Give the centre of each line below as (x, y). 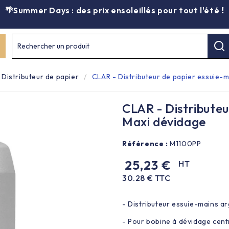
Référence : (145, 143)
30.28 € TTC (146, 178)
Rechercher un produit (53, 46)
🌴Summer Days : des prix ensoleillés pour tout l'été (113, 10)
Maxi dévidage (164, 121)
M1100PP (185, 143)
